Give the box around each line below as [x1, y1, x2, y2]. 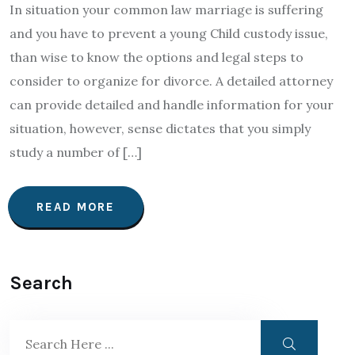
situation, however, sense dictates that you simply [10, 120, 311, 136]
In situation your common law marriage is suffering [10, 2, 323, 17]
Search [10, 272, 73, 294]
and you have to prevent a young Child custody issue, [10, 25, 328, 41]
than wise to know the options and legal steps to [10, 49, 303, 65]
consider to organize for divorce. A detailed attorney [10, 73, 333, 89]
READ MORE [36, 200, 115, 214]
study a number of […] [10, 144, 142, 160]
